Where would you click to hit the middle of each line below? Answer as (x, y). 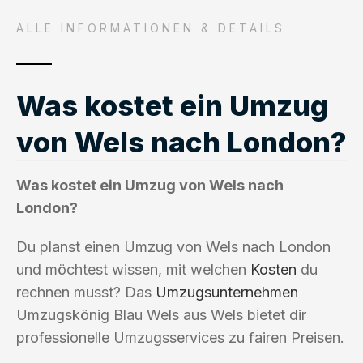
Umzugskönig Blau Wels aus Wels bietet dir (161, 314)
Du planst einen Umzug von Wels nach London (173, 246)
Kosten (273, 269)
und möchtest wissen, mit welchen (133, 269)
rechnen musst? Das (86, 292)
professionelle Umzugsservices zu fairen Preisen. (180, 337)
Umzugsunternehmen (227, 292)
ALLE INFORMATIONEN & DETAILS (151, 28)
